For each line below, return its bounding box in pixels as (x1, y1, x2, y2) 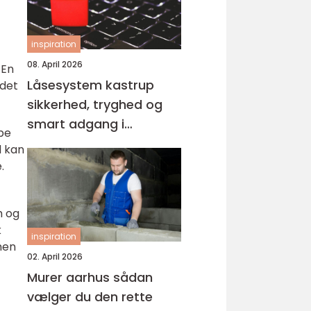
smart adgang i (27, 115, 124, 133)
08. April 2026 (27, 58, 83, 70)
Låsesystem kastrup (27, 76, 154, 94)
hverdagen (27, 135, 94, 152)
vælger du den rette (27, 288, 153, 305)
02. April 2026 (27, 251, 83, 262)
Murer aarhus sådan (27, 269, 113, 286)
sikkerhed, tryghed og (27, 96, 162, 113)
